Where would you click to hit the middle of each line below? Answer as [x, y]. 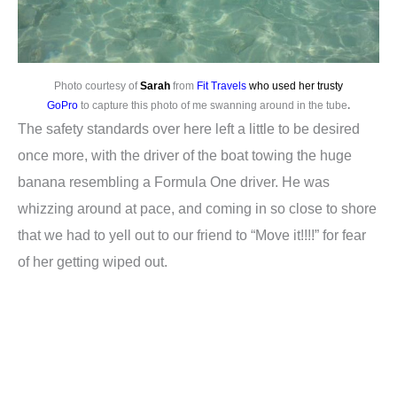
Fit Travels [222, 86]
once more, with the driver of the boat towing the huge [185, 156]
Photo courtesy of [97, 86]
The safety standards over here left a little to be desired [189, 129]
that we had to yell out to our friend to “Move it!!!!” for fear [192, 235]
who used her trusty [295, 86]
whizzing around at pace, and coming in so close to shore [197, 209]
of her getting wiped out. [93, 262]
